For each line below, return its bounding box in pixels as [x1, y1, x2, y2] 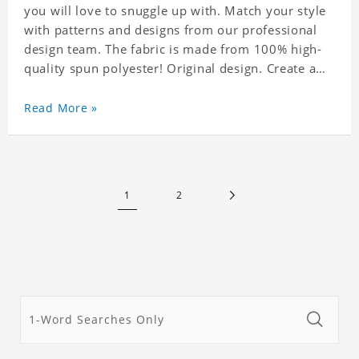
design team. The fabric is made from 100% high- [24, 41, 322, 58]
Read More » [24, 100, 98, 116]
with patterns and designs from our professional [24, 22, 317, 38]
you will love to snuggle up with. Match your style [24, 2, 326, 19]
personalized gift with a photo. [24, 79, 210, 96]
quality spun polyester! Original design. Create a [24, 60, 317, 77]
